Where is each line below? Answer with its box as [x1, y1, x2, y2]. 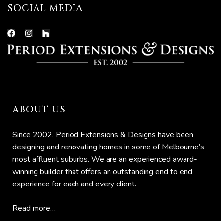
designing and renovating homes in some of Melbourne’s [12, 141, 204, 152]
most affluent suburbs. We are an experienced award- [12, 153, 197, 165]
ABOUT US [12, 103, 66, 116]
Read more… [12, 202, 56, 214]
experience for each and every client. [12, 178, 136, 189]
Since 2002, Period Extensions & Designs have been [12, 129, 193, 140]
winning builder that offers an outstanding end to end [12, 166, 192, 177]
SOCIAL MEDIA [7, 2, 83, 15]
